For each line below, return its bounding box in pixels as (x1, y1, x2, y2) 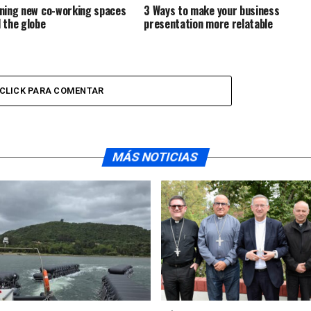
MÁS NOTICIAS (111, 150, 200, 164)
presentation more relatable (144, 15, 273, 32)
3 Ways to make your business (144, 1, 280, 19)
